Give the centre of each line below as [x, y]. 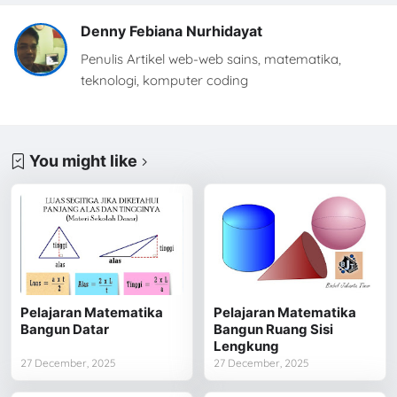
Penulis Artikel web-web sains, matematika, [211, 58]
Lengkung [247, 346]
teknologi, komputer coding [164, 80]
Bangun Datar [65, 329]
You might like [84, 161]
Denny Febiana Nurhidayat [171, 31]
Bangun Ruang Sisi [274, 329]
